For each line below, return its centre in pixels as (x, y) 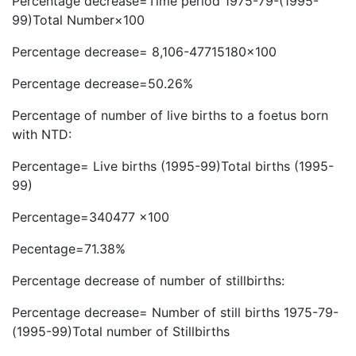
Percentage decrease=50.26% (103, 84)
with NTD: (42, 135)
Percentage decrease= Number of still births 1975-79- (175, 313)
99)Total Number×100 (78, 20)
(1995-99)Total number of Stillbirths (121, 332)
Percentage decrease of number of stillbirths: (148, 281)
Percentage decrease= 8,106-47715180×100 (144, 52)
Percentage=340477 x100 (91, 217)
